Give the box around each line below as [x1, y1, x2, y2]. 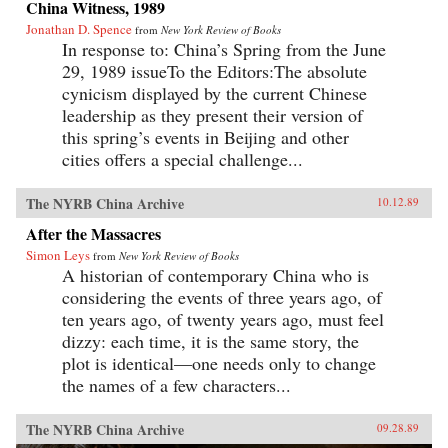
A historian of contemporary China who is [62, 263, 369, 287]
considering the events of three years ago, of [62, 285, 382, 309]
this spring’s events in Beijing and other [62, 125, 349, 149]
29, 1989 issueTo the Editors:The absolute [62, 59, 367, 83]
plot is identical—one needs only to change [62, 351, 376, 375]
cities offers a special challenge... [62, 147, 303, 171]
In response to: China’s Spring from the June [62, 37, 386, 61]
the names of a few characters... [62, 373, 291, 397]
